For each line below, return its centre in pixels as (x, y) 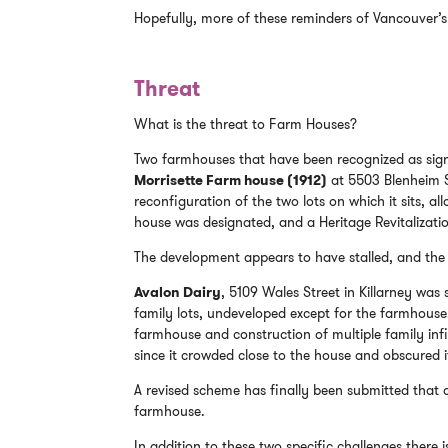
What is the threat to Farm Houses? (246, 123)
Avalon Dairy (178, 291)
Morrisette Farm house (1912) (231, 179)
